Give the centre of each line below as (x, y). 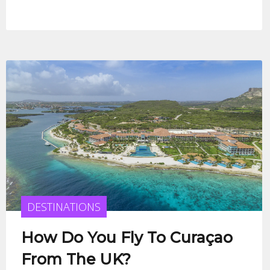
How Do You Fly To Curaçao (127, 237)
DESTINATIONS (64, 206)
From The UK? (76, 259)
